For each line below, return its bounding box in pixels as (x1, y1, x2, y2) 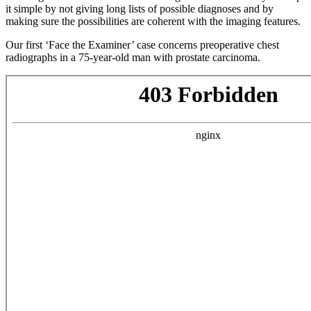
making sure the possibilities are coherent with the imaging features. (6, 15, 301, 27)
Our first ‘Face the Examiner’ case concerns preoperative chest (6, 38, 279, 51)
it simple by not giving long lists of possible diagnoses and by (6, 2, 274, 15)
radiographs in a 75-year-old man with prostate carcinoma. (6, 51, 260, 63)
